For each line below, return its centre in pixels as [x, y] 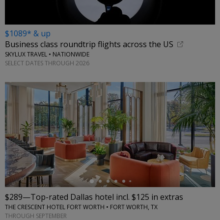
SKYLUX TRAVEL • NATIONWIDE [47, 55]
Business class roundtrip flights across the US [89, 44]
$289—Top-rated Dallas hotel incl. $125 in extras [94, 197]
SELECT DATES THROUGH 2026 [47, 63]
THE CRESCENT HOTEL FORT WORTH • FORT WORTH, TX [81, 207]
